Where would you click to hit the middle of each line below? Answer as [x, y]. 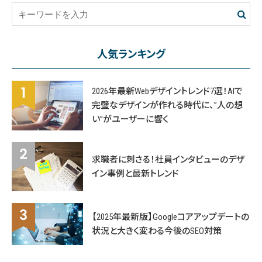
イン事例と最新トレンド [136, 173]
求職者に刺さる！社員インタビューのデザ [168, 159]
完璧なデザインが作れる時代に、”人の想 [168, 106]
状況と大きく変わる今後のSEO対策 [157, 231]
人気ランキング [131, 54]
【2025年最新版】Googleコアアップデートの [171, 217]
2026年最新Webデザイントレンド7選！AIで [168, 92]
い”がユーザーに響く [130, 120]
